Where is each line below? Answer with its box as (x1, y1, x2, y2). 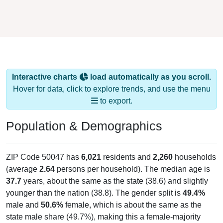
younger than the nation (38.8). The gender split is (6, 188, 183, 197)
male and (6, 200, 41, 209)
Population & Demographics (6, 118, 162, 133)
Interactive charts (12, 72, 79, 81)
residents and (101, 152, 153, 161)
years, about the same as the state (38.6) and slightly (21, 176, 208, 185)
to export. (98, 96, 132, 105)
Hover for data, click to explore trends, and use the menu (12, 84, 211, 93)
